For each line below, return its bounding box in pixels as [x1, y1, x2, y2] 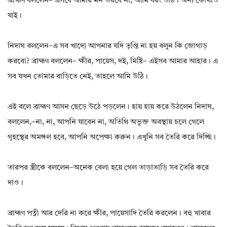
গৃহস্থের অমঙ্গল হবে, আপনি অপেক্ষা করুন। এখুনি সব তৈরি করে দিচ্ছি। [8, 134, 216, 142]
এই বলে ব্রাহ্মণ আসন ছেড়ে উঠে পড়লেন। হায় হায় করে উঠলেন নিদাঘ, [8, 103, 214, 111]
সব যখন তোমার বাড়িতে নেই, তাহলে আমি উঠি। [8, 73, 148, 81]
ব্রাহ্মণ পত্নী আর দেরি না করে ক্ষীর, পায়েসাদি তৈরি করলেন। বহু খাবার [8, 210, 211, 218]
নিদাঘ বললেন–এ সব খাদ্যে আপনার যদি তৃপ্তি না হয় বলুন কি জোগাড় [8, 43, 207, 51]
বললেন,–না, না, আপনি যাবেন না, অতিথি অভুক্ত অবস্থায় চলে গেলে [8, 119, 204, 127]
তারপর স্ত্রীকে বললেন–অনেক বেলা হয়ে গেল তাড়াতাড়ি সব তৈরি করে [8, 164, 209, 172]
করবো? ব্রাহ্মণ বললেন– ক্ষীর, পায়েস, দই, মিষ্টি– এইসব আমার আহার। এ [8, 58, 218, 66]
